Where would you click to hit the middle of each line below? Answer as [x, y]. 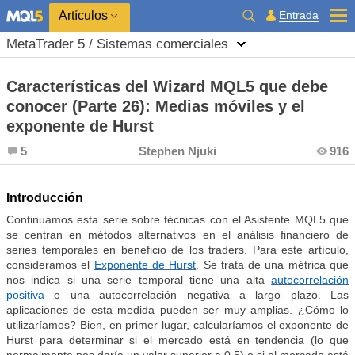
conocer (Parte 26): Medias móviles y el [156, 106]
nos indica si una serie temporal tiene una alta [139, 280]
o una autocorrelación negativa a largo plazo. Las [197, 295]
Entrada [299, 15]
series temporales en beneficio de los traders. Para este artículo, [177, 250]
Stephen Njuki [177, 151]
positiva [25, 295]
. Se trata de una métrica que [273, 265]
